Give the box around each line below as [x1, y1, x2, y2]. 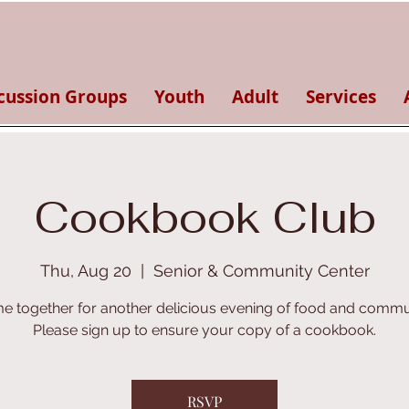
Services [306, 85, 376, 109]
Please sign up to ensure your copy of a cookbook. [33, 321, 376, 340]
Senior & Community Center [152, 261, 370, 281]
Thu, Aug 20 [39, 261, 131, 281]
